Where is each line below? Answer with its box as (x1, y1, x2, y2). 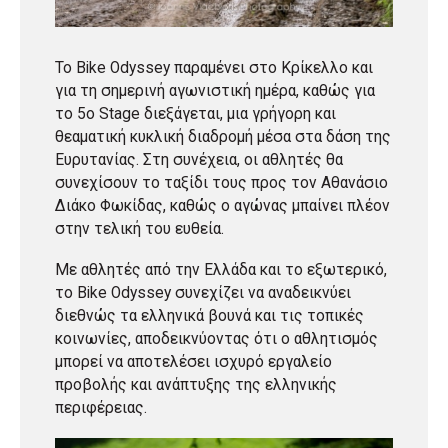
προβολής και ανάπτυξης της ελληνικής (55, 375, 337, 394)
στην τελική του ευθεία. (55, 219, 224, 238)
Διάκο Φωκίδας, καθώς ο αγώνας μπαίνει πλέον (55, 196, 390, 215)
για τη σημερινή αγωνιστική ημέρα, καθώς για (55, 81, 375, 100)
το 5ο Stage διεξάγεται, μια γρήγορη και (55, 104, 336, 123)
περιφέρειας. (55, 398, 147, 417)
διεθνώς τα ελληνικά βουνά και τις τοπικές (55, 306, 364, 325)
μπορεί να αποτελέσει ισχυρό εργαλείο (55, 352, 332, 371)
